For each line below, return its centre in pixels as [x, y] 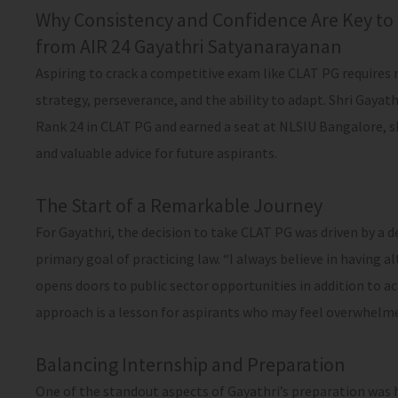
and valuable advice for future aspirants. [156, 153]
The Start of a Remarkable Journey [179, 205]
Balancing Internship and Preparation [191, 364]
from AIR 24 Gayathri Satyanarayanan [189, 46]
